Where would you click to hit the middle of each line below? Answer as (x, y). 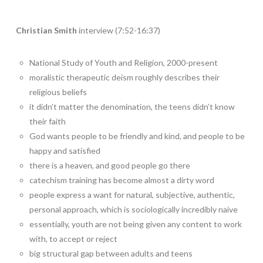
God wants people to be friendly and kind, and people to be (137, 136)
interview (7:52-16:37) (118, 31)
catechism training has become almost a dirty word (122, 180)
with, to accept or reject (74, 239)
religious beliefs (58, 92)
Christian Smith (46, 31)
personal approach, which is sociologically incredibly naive (134, 210)
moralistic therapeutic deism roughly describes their (125, 77)
